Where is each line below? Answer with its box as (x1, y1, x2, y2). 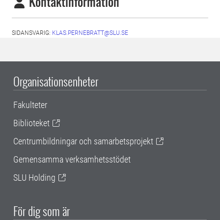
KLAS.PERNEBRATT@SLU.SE (52, 29, 128, 36)
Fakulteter (13, 100, 47, 110)
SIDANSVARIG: (12, 29, 52, 36)
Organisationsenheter (13, 72, 98, 90)
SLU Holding (13, 172, 55, 183)
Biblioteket (13, 118, 50, 128)
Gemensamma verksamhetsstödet (13, 154, 131, 165)
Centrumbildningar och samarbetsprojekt (13, 136, 153, 146)
